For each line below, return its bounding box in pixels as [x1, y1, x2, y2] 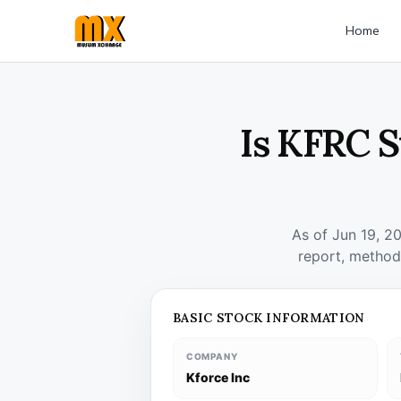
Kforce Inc [186, 370, 250, 385]
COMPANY [186, 351, 238, 362]
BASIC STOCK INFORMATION [173, 310, 365, 326]
